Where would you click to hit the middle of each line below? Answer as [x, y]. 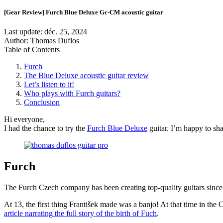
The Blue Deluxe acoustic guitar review [86, 76]
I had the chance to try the [46, 128]
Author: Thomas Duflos [42, 41]
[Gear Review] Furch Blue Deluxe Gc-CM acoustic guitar [84, 12]
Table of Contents [32, 50]
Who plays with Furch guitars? [72, 94]
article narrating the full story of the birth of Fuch [80, 214]
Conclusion [42, 103]
